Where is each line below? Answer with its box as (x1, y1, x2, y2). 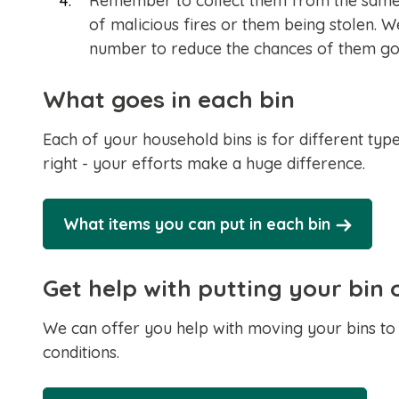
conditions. (43, 342, 119, 362)
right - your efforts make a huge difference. (43, 153, 365, 174)
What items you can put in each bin (63, 214, 330, 234)
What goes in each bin (43, 85, 295, 114)
